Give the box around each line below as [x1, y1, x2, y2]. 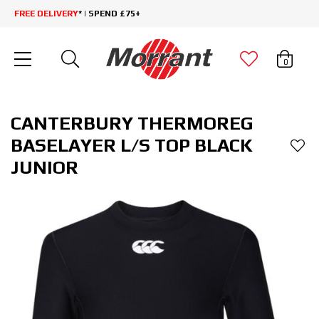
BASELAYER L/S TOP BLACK [11, 135, 253, 157]
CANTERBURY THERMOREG [11, 113, 253, 135]
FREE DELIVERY [14, 9, 78, 19]
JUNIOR [11, 157, 78, 179]
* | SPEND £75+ [78, 9, 140, 19]
